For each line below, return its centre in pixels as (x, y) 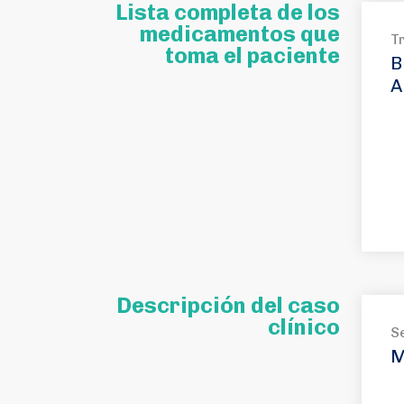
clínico (304, 327)
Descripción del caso (228, 305)
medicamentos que (240, 34)
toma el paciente (252, 55)
